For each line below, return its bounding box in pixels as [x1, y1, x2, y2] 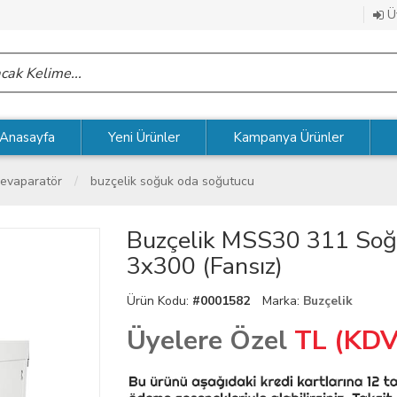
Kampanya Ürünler [233, 128, 344, 146]
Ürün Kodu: [127, 292, 193, 309]
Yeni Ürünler [108, 128, 180, 146]
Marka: [262, 292, 304, 309]
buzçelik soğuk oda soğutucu [90, 172, 254, 190]
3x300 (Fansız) [127, 249, 284, 283]
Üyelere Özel [127, 322, 288, 359]
